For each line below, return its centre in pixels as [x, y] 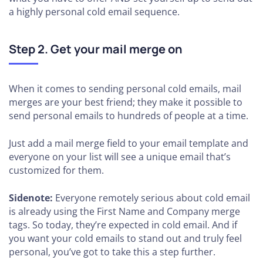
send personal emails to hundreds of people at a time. [129, 115]
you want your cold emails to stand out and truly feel [125, 238]
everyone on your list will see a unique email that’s [120, 156]
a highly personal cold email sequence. [94, 11]
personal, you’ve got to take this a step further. [112, 252]
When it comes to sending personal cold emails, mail [125, 88]
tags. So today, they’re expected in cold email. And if [123, 225]
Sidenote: [32, 198]
